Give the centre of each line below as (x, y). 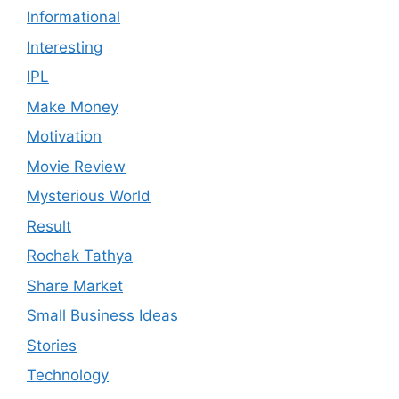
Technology (68, 375)
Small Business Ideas (102, 316)
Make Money (73, 106)
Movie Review (76, 166)
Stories (52, 345)
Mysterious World (89, 196)
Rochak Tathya (80, 256)
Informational (73, 17)
